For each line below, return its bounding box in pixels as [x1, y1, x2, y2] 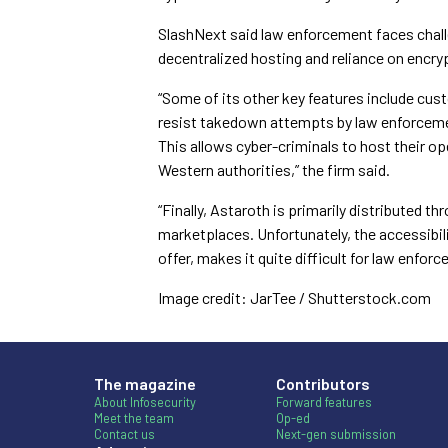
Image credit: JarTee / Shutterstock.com [158, 288, 431, 307]
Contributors [276, 374, 370, 393]
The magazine [94, 374, 196, 393]
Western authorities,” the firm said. [158, 160, 390, 179]
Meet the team [94, 410, 174, 426]
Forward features [276, 394, 372, 410]
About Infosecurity [94, 394, 196, 410]
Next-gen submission [276, 426, 396, 442]
